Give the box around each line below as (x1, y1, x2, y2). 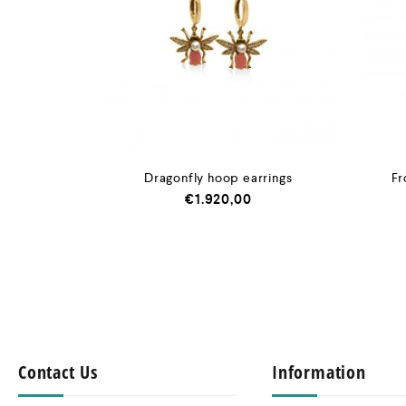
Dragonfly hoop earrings (144, 169, 293, 186)
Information (272, 360, 366, 384)
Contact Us (18, 360, 98, 384)
